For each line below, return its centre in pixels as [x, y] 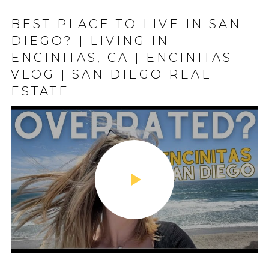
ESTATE [40, 91]
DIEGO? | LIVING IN [90, 41]
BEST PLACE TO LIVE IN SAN [126, 24]
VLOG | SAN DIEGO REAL [111, 74]
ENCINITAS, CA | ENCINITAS [122, 58]
